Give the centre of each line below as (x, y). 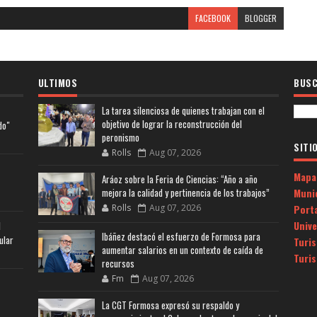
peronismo (120, 137)
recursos (118, 263)
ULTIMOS (58, 83)
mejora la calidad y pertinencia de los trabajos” (185, 192)
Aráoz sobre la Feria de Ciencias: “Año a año (179, 179)
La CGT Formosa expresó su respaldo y (170, 305)
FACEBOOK (213, 18)
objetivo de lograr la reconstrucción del (172, 124)
